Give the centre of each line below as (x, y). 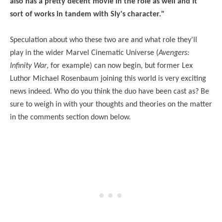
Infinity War (28, 66)
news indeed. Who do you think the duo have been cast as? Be (110, 91)
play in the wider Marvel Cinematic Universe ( (84, 53)
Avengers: (174, 53)
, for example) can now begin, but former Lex (120, 66)
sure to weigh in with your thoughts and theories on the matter (111, 104)
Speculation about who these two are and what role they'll (104, 40)
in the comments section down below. (70, 117)
